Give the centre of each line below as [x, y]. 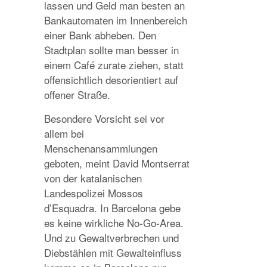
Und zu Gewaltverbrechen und [111, 237]
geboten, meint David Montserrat [117, 163]
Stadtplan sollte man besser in [111, 50]
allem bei [64, 133]
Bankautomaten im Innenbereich [116, 20]
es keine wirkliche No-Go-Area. [114, 223]
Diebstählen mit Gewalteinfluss [113, 252]
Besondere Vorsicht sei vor [104, 118]
